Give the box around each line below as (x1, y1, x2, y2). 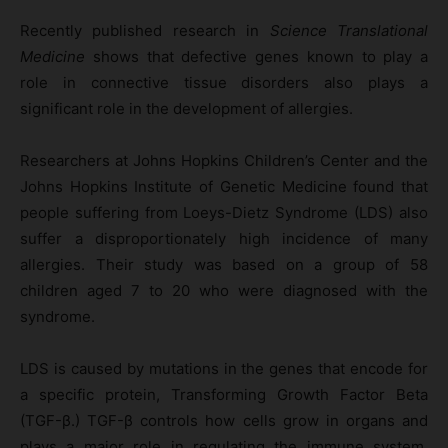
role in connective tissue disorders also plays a (20, 72, 428, 92)
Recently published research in (20, 20, 270, 40)
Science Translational (269, 20, 429, 40)
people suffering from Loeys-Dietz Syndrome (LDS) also (20, 202, 428, 222)
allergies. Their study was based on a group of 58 (20, 254, 428, 274)
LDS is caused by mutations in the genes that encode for (20, 358, 428, 378)
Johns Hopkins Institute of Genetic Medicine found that (20, 176, 428, 196)
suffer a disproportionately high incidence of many (20, 228, 428, 248)
